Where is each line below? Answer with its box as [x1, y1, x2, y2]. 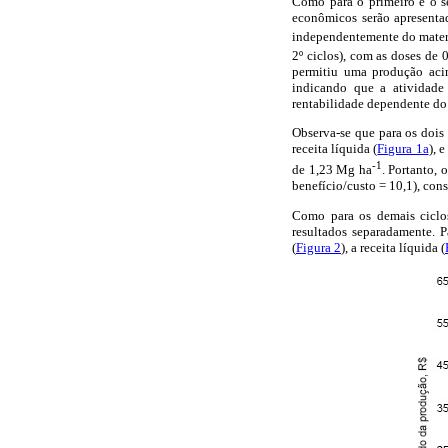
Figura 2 [296, 239, 341, 255]
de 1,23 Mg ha [292, 162, 372, 178]
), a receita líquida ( [341, 239, 445, 255]
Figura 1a [377, 141, 429, 157]
